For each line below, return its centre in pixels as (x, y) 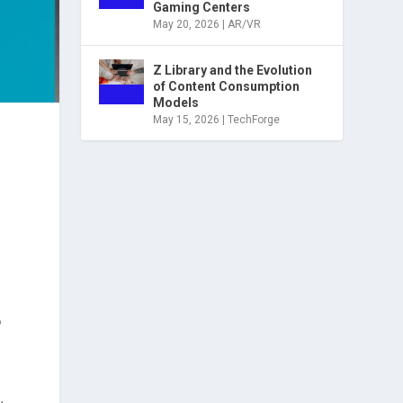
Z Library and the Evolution (233, 70)
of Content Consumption (227, 86)
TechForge (254, 119)
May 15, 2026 (187, 119)
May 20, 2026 (187, 24)
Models (176, 102)
